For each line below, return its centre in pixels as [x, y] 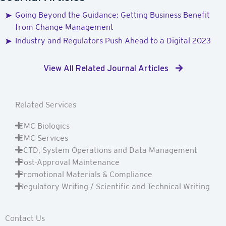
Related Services [46, 104]
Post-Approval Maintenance [69, 162]
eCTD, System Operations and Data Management [108, 150]
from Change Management [64, 27]
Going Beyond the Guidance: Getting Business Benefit [112, 15]
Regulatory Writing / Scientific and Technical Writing [114, 186]
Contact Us [25, 218]
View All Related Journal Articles [107, 68]
